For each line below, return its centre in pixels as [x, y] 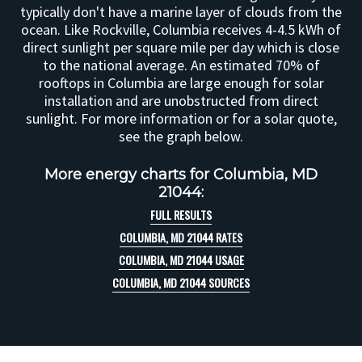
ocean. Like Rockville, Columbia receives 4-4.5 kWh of [181, 29]
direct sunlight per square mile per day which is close [181, 47]
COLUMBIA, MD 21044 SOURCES [181, 282]
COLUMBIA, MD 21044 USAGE [181, 260]
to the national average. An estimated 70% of [181, 65]
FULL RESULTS [181, 215]
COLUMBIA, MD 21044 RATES [181, 237]
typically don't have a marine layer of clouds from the [181, 12]
